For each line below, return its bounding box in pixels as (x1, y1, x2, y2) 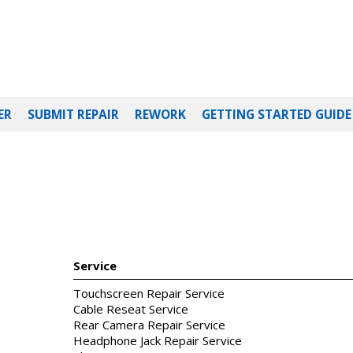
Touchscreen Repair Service (73, 285, 225, 302)
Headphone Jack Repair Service (73, 333, 242, 349)
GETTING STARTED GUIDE (202, 106, 351, 124)
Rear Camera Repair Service (73, 317, 225, 333)
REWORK (135, 106, 186, 124)
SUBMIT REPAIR (28, 106, 119, 124)
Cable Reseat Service (73, 301, 188, 318)
